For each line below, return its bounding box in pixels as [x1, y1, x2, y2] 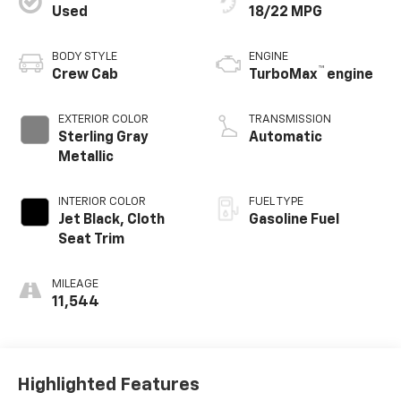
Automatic [249, 131, 322, 146]
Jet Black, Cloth [57, 213, 165, 228]
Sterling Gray [57, 131, 149, 146]
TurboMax [249, 68, 318, 83]
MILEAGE [51, 278, 98, 291]
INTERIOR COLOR [57, 196, 146, 209]
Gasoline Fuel [249, 213, 339, 228]
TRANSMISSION [249, 114, 331, 126]
